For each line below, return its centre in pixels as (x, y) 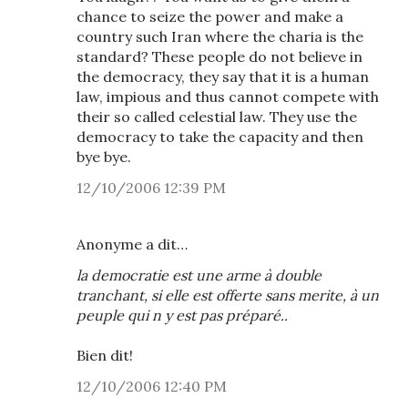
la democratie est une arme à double (199, 275)
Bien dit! (105, 355)
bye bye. (104, 157)
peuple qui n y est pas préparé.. (182, 315)
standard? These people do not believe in (219, 56)
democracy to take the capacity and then (220, 137)
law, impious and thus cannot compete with (228, 97)
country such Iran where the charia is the (220, 36)
